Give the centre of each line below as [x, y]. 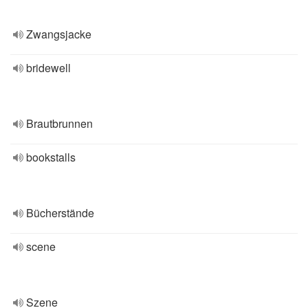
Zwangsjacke [59, 34]
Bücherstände [60, 213]
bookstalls [51, 157]
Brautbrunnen [59, 123]
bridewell [48, 68]
